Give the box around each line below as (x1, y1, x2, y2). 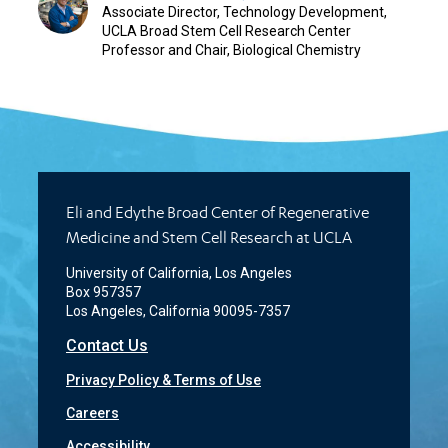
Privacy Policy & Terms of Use (66, 371, 261, 388)
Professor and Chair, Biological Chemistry (102, 41, 361, 58)
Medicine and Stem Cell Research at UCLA (66, 227, 352, 247)
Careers (66, 404, 119, 421)
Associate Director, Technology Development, (102, 3, 387, 20)
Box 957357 (66, 283, 141, 300)
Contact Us (66, 335, 148, 355)
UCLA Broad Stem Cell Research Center (102, 22, 351, 39)
